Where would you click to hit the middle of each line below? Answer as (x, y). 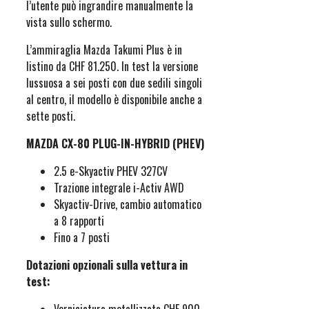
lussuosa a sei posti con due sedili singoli (114, 83)
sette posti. (51, 116)
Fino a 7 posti (82, 238)
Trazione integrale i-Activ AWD (119, 188)
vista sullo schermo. (69, 22)
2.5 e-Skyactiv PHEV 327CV (111, 171)
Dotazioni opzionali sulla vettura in (107, 265)
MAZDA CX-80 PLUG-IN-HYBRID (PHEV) (115, 144)
